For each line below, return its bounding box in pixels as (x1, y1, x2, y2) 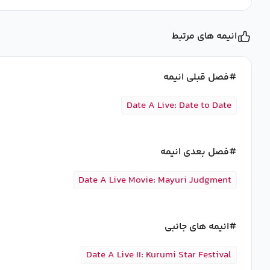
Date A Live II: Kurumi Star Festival (86, 248, 231, 263)
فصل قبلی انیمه (163, 70, 229, 85)
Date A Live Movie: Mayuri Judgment (78, 173, 231, 188)
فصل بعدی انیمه (160, 145, 229, 160)
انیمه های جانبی (165, 219, 229, 234)
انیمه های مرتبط (172, 28, 237, 44)
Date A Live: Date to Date (127, 98, 231, 113)
